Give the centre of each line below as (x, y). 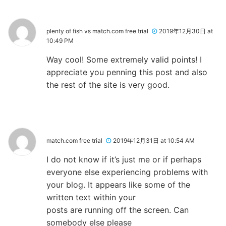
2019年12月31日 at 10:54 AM (154, 140)
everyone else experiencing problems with (127, 172)
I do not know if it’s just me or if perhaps (124, 159)
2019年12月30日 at (186, 31)
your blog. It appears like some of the (118, 184)
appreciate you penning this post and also (127, 72)
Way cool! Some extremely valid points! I (124, 59)
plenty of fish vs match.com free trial (97, 31)
